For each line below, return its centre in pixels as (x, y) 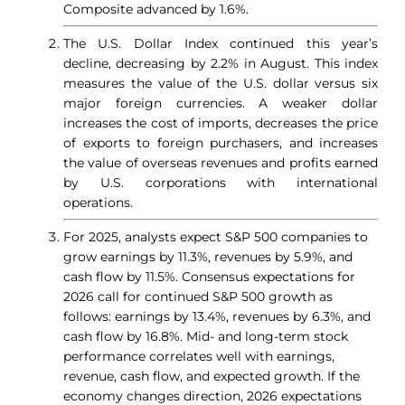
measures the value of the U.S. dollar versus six (221, 84)
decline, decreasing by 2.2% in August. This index (221, 64)
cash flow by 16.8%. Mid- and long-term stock (206, 337)
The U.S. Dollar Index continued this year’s (221, 44)
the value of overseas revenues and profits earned (221, 163)
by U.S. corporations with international (221, 183)
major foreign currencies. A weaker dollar (221, 104)
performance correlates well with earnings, (199, 357)
